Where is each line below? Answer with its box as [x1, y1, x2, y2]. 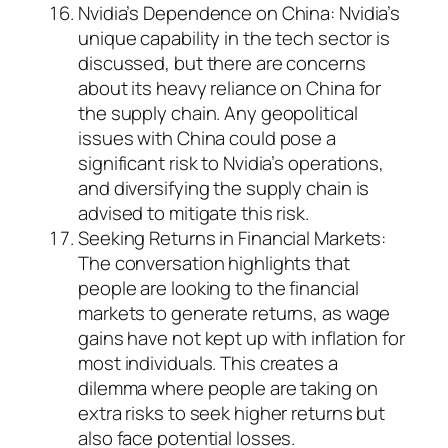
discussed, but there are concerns [78, 50, 366, 77]
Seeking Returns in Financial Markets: [78, 225, 387, 252]
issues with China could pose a [78, 125, 336, 152]
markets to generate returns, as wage [78, 300, 391, 327]
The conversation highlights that [78, 250, 350, 277]
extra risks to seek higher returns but [78, 400, 386, 427]
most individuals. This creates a [78, 350, 338, 377]
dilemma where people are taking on [78, 375, 378, 402]
